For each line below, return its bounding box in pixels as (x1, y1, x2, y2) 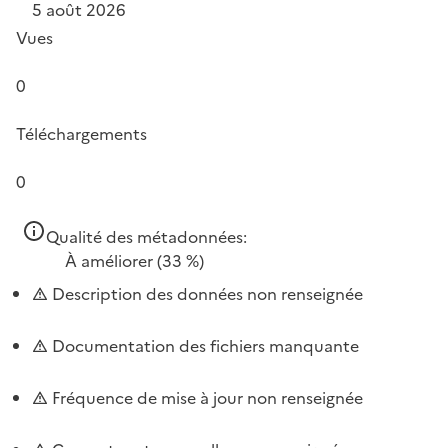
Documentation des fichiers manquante (48, 333, 359, 358)
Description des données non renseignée (48, 281, 363, 306)
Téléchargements (16, 121, 147, 146)
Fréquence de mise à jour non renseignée (48, 385, 363, 410)
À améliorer (65, 248, 153, 273)
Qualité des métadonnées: (46, 224, 247, 249)
